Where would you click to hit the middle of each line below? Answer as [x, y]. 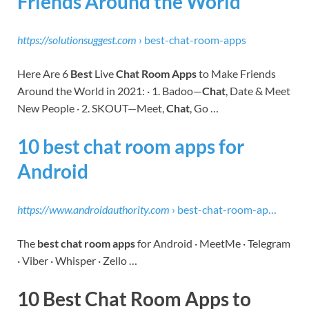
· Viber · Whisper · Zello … [77, 261]
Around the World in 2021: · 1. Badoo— [110, 90]
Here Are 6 [44, 73]
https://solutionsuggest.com [77, 39]
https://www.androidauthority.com [93, 210]
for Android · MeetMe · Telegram [213, 243]
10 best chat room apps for [131, 146]
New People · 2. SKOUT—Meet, [92, 108]
